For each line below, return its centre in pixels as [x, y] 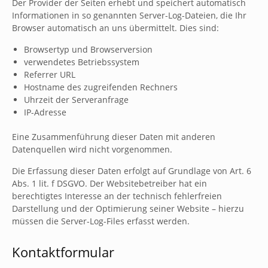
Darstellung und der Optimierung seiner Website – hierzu [128, 208]
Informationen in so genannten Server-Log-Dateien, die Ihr [129, 15]
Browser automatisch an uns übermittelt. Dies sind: [115, 28]
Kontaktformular [63, 252]
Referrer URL [50, 74]
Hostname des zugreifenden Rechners [101, 87]
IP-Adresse [45, 112]
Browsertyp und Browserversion [88, 49]
